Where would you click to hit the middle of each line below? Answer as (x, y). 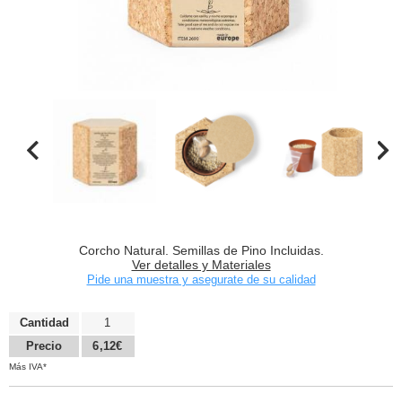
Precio (44, 346)
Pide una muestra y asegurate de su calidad (201, 280)
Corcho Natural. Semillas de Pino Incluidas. (201, 251)
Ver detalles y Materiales (201, 265)
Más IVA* (28, 366)
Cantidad (44, 322)
